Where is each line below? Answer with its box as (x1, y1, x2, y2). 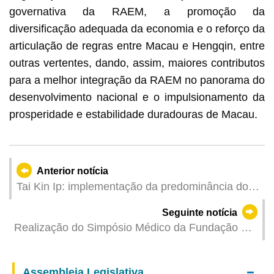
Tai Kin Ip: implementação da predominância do (16, 180, 248, 193)
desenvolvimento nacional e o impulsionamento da (9, 91, 265, 103)
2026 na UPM (13, 253, 81, 266)
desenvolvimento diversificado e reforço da (16, 212, 225, 224)
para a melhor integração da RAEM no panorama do (9, 73, 265, 86)
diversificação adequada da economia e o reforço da (9, 22, 265, 35)
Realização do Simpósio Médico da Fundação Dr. (13, 221, 255, 234)
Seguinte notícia (161, 207, 237, 218)
